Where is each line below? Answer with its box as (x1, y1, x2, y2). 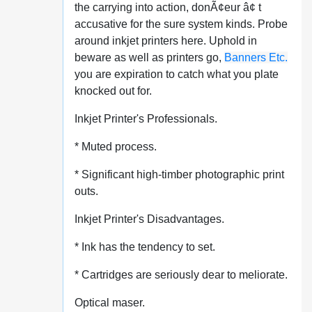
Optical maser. (74, 297, 145, 309)
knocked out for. (74, 85, 152, 97)
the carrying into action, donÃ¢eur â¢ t (74, 1, 261, 13)
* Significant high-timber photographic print (74, 169, 284, 180)
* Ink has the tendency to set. (74, 241, 215, 253)
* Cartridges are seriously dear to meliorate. (74, 269, 288, 281)
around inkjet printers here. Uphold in (74, 35, 257, 47)
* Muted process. (74, 141, 157, 153)
